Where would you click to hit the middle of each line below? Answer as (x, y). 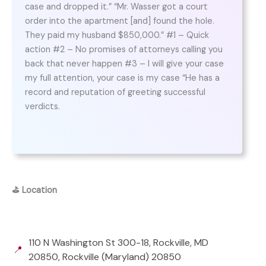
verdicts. (42, 107)
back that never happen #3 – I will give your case (124, 64)
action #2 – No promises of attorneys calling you (123, 50)
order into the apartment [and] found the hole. (119, 21)
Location (39, 191)
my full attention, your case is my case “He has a (122, 78)
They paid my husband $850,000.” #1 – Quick (117, 36)
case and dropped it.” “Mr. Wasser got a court (116, 7)
